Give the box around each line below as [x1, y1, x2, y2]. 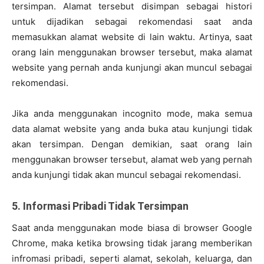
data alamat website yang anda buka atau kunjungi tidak [12, 123, 252, 135]
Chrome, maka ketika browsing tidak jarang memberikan [12, 237, 252, 249]
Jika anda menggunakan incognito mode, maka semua [12, 108, 252, 120]
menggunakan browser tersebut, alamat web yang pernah [12, 154, 252, 166]
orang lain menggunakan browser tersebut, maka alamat [12, 47, 252, 58]
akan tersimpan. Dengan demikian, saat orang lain [12, 138, 252, 150]
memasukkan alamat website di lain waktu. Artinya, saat [12, 31, 252, 43]
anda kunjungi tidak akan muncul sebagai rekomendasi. [12, 169, 241, 181]
